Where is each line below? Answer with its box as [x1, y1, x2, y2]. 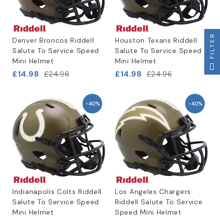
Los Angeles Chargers [115, 187, 191, 196]
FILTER [208, 32, 216, 59]
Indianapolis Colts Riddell [12, 187, 102, 196]
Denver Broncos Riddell [12, 36, 94, 45]
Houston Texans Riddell [115, 36, 197, 45]
